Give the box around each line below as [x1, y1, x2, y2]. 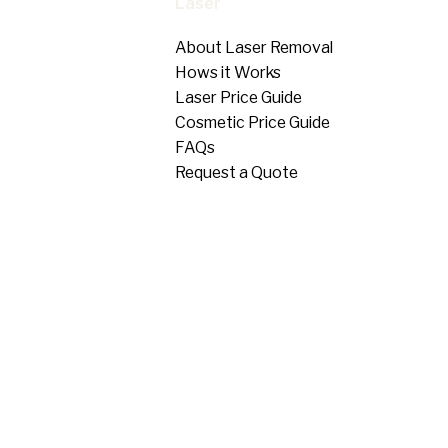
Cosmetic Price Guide [175, 112, 331, 132]
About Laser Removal [175, 37, 334, 57]
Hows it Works [175, 62, 282, 82]
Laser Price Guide [175, 87, 303, 107]
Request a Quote [175, 162, 299, 182]
